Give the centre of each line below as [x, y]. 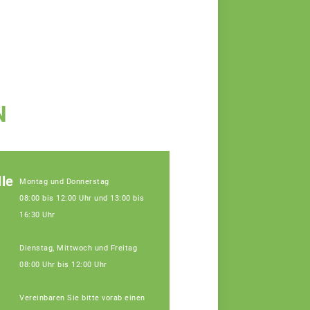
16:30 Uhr [37, 215]
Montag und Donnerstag [64, 181]
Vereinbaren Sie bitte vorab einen [82, 298]
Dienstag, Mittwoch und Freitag [78, 248]
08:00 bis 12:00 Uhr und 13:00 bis [82, 198]
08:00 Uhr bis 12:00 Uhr [63, 264]
